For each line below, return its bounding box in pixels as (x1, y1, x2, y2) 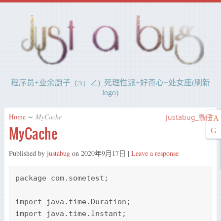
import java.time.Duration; (15, 197, 131, 207)
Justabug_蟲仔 (166, 112, 213, 122)
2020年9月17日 (80, 148, 126, 158)
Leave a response (131, 148, 179, 158)
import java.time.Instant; (15, 209, 126, 219)
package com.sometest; (15, 174, 109, 183)
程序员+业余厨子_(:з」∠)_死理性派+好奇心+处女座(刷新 (10, 78, 210, 87)
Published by (8, 148, 47, 158)
